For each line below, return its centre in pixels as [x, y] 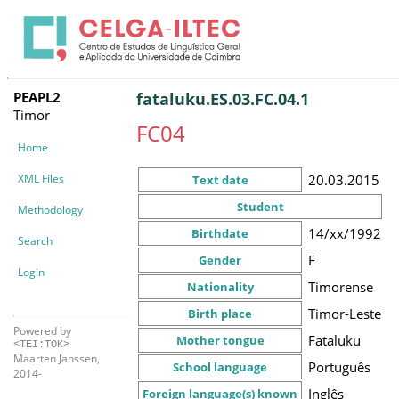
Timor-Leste [345, 313]
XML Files [41, 178]
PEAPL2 [37, 97]
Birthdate [220, 233]
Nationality [220, 286]
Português [339, 366]
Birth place [220, 313]
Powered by [42, 330]
